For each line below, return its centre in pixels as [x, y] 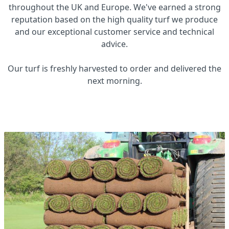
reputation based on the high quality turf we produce [114, 19]
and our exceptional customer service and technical [114, 32]
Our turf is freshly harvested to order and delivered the [114, 68]
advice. [114, 44]
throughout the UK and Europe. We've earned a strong [114, 7]
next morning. [114, 81]
